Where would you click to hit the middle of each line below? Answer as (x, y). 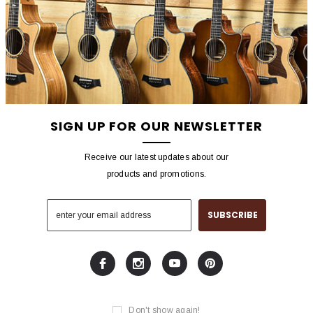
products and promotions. (156, 174)
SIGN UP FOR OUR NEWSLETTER (156, 126)
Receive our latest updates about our (156, 157)
